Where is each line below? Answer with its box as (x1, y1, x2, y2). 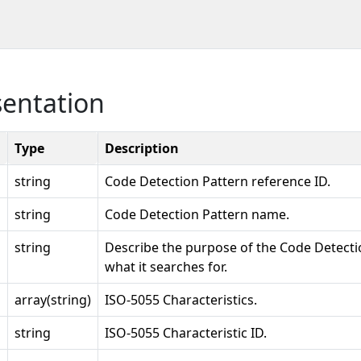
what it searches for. (105, 258, 227, 276)
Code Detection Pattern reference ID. (105, 172, 330, 190)
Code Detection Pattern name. (105, 205, 289, 223)
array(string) (15, 291, 91, 309)
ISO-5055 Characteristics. (105, 291, 257, 309)
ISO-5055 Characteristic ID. (105, 324, 267, 342)
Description (105, 139, 179, 157)
